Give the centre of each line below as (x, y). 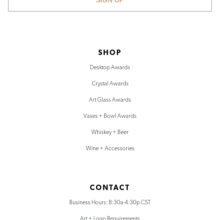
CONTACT (110, 188)
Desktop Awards (110, 68)
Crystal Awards (110, 84)
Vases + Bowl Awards (110, 116)
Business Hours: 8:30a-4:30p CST (110, 203)
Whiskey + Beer (110, 133)
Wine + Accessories (110, 149)
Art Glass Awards (110, 100)
